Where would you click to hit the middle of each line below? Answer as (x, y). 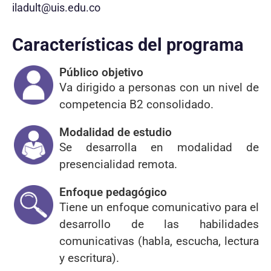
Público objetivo (101, 73)
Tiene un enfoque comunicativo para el (159, 207)
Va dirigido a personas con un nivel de (159, 88)
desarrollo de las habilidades (159, 224)
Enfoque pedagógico (113, 192)
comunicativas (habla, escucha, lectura (159, 241)
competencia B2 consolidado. (136, 105)
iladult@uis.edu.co (56, 8)
